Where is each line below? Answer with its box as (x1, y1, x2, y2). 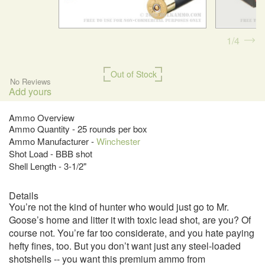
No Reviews (9, 76, 51, 88)
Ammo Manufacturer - (9, 135, 96, 148)
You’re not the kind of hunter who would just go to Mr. (9, 200, 229, 214)
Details (9, 189, 38, 203)
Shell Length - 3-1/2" (9, 160, 86, 173)
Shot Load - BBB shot (9, 147, 92, 160)
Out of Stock (110, 68, 157, 80)
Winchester (96, 135, 140, 148)
